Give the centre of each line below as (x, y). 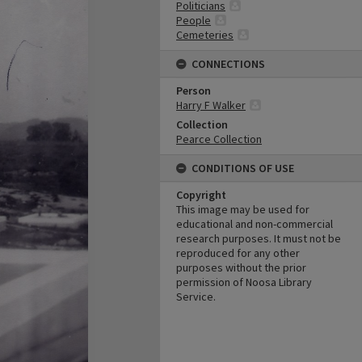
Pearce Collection (219, 139)
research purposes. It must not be (259, 238)
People (194, 20)
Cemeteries (205, 35)
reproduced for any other (238, 253)
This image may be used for (243, 209)
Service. (196, 297)
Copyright (201, 195)
